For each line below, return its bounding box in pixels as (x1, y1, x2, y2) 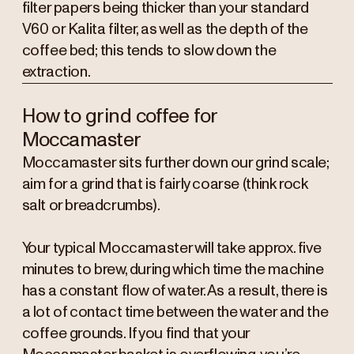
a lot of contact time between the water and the (21, 304, 329, 320)
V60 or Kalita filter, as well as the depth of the (21, 22, 308, 38)
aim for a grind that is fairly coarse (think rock (21, 176, 308, 192)
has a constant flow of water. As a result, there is (21, 283, 328, 299)
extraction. (21, 65, 91, 81)
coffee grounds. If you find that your (21, 326, 250, 341)
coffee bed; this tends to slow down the (21, 43, 277, 59)
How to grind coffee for (21, 106, 217, 126)
